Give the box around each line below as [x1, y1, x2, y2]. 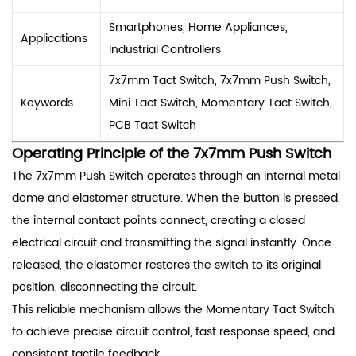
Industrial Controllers [109, 40, 221, 59]
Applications [21, 29, 87, 48]
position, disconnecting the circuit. [12, 277, 197, 296]
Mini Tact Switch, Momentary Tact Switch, [109, 93, 332, 112]
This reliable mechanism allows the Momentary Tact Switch [12, 300, 335, 319]
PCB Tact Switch [109, 115, 196, 134]
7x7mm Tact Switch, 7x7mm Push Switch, [109, 71, 331, 90]
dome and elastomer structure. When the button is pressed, [12, 188, 340, 207]
